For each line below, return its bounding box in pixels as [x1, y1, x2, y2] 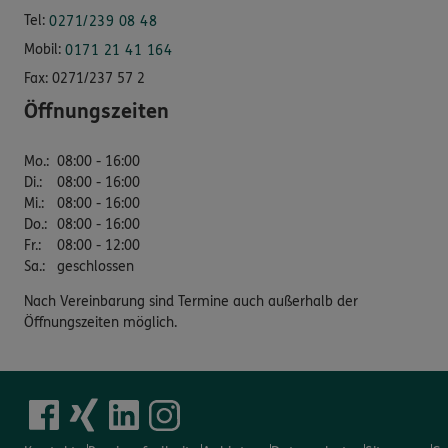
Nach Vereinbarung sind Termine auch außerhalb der [24, 292, 358, 310]
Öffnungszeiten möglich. [24, 313, 177, 331]
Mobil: [24, 40, 61, 58]
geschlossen [57, 257, 134, 275]
